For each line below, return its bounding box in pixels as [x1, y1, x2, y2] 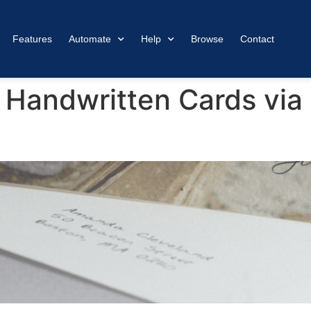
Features [12, 33, 52, 44]
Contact [240, 33, 274, 44]
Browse [191, 33, 224, 44]
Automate [69, 33, 111, 44]
